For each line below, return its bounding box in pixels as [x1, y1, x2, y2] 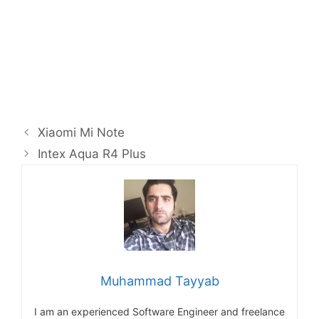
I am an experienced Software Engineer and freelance [34, 305, 285, 318]
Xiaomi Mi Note [38, 125, 125, 140]
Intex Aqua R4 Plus [38, 146, 147, 161]
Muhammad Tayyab [100, 273, 219, 288]
